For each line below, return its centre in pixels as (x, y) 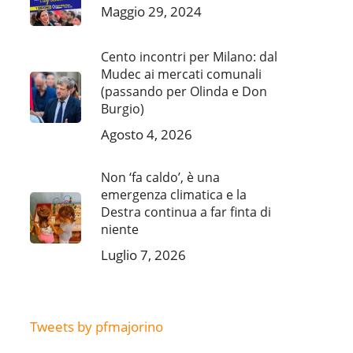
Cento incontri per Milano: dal (189, 57)
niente (119, 229)
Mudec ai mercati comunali (181, 74)
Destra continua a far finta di (186, 212)
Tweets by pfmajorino (96, 327)
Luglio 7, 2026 (143, 255)
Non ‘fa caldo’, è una (160, 177)
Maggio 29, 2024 (151, 11)
